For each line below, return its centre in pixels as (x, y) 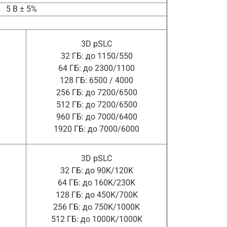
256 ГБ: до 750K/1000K (97, 207)
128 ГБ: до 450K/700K (97, 195)
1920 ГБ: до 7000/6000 (97, 129)
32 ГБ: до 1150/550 (97, 56)
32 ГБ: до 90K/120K (97, 171)
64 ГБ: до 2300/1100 (97, 68)
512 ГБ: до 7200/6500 (97, 105)
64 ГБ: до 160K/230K (97, 183)
